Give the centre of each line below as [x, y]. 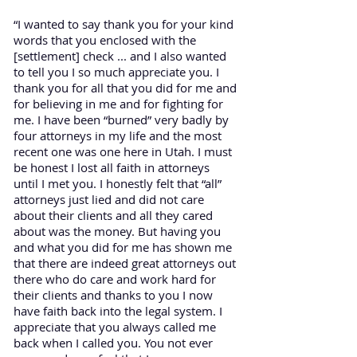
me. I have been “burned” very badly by [121, 119]
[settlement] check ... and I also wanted [120, 55]
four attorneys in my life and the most [118, 135]
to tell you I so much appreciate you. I [116, 71]
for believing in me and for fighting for [118, 103]
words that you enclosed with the [105, 39]
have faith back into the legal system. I [118, 310]
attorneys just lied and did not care [109, 199]
